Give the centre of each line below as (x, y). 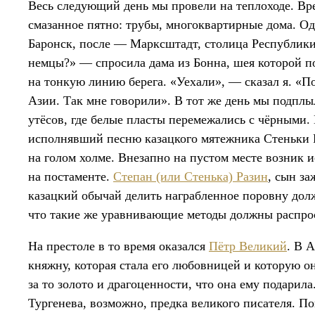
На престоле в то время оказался (118, 246)
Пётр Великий (248, 246)
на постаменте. (71, 176)
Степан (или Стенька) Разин (191, 176)
